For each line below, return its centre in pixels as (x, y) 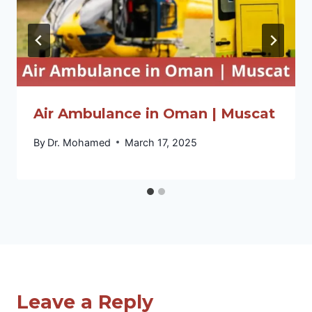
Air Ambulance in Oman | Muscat (154, 114)
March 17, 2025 (161, 142)
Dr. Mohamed (79, 142)
